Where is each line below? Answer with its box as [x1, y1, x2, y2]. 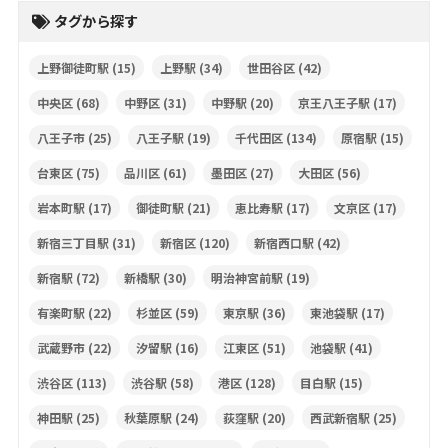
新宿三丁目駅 [36, 234, 109, 252]
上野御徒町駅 [36, 59, 109, 77]
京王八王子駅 [297, 94, 370, 112]
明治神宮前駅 [210, 269, 283, 287]
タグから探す [53, 13, 138, 32]
